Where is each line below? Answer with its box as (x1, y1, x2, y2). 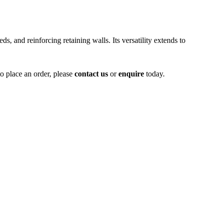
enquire (118, 69, 144, 78)
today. (144, 69, 165, 78)
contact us (74, 69, 108, 78)
